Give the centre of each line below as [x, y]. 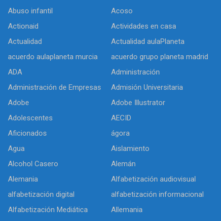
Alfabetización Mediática [48, 210]
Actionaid [23, 26]
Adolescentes [30, 118]
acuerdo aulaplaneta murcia [53, 57]
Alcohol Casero [33, 164]
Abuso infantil [30, 11]
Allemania [127, 210]
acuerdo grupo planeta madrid [160, 57]
